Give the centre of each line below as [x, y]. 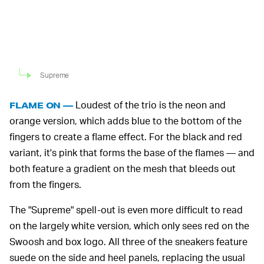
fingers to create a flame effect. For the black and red [126, 137]
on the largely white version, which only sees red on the [129, 226]
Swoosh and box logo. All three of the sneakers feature [128, 242]
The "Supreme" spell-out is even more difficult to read [126, 210]
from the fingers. [45, 184]
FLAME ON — [42, 105]
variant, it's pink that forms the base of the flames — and [132, 153]
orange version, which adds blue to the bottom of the [126, 121]
